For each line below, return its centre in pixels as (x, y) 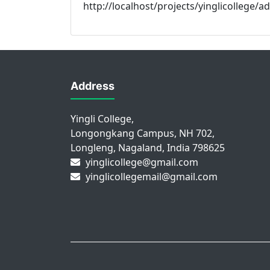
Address (93, 86)
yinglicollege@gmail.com (142, 162)
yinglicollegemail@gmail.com (152, 177)
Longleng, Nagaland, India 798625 (148, 148)
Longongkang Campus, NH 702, (143, 133)
